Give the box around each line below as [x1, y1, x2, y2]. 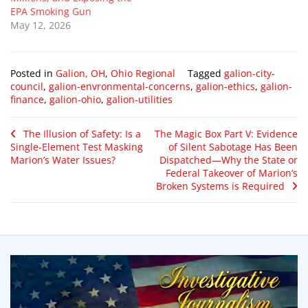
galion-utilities [107, 92, 173, 106]
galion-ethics [196, 79, 255, 93]
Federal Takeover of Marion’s [166, 166, 298, 179]
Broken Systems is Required [156, 179, 285, 192]
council [10, 79, 43, 93]
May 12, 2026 [10, 18, 71, 32]
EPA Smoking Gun [10, 4, 91, 18]
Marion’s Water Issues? [10, 153, 115, 166]
